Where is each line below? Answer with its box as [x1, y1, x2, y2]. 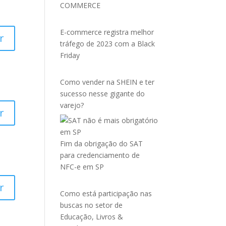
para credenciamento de [60, 150, 140, 160]
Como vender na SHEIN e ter [60, 77, 155, 87]
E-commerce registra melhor [60, 27, 154, 37]
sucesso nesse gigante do [60, 89, 145, 98]
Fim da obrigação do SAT [60, 139, 143, 148]
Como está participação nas [60, 189, 152, 198]
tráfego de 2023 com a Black [60, 39, 155, 48]
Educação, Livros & [60, 212, 124, 221]
